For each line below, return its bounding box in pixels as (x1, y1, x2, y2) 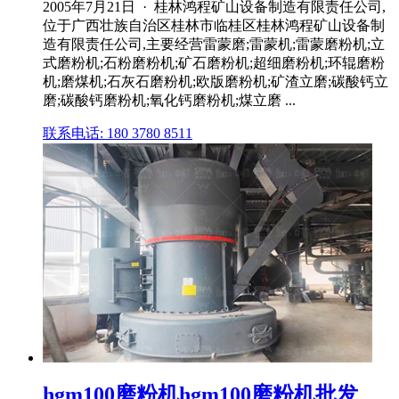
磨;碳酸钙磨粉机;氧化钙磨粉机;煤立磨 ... (43, 92, 296, 108)
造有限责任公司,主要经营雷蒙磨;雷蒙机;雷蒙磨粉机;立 (43, 36, 385, 52)
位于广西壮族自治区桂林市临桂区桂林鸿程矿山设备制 (43, 17, 385, 33)
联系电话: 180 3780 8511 (43, 125, 192, 141)
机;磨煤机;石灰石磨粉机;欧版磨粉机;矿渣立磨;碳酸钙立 (43, 73, 388, 89)
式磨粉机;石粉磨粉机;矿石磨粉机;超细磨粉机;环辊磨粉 (43, 54, 385, 70)
